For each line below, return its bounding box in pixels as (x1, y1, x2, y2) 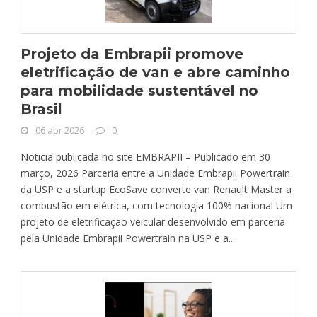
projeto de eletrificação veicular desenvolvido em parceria (21, 214, 285, 229)
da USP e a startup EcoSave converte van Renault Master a (21, 182, 292, 196)
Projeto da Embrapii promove (21, 45, 243, 62)
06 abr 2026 (35, 123, 84, 137)
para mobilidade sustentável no (21, 81, 258, 99)
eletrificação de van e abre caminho (21, 63, 290, 81)
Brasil (21, 100, 62, 117)
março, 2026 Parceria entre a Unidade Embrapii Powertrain (21, 166, 290, 180)
